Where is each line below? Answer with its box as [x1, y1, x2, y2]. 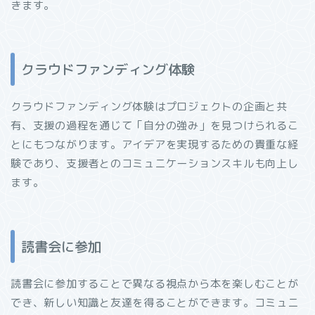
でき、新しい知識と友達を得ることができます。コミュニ [11, 295, 299, 311]
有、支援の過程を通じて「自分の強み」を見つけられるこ [11, 117, 299, 133]
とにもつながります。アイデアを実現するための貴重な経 [11, 136, 299, 152]
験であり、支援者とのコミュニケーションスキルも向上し [11, 155, 299, 171]
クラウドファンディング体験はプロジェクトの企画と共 [11, 98, 288, 114]
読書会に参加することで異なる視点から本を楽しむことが [11, 276, 299, 292]
